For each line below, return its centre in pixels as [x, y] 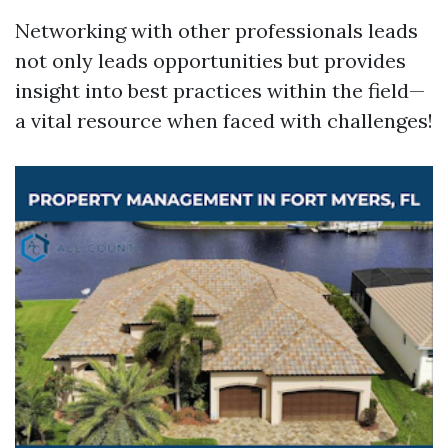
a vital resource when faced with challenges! [224, 120]
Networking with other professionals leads [216, 30]
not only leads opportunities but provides [210, 60]
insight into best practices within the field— [220, 90]
